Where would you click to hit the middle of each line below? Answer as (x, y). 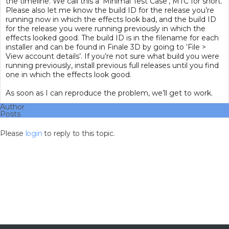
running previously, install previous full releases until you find (112, 65)
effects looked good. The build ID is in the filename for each (112, 38)
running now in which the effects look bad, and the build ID (111, 19)
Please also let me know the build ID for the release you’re (110, 10)
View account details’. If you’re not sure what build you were (112, 56)
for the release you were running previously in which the (106, 29)
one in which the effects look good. (68, 75)
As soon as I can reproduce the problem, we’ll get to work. (109, 93)
